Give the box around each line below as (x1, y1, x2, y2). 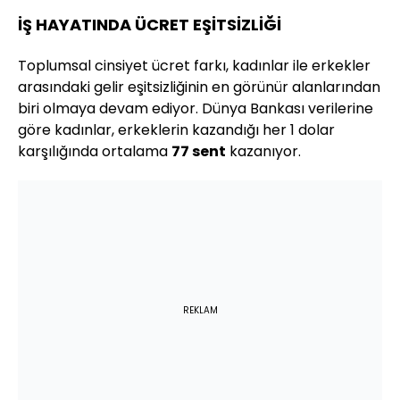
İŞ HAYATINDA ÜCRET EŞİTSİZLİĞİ (18, 13, 281, 37)
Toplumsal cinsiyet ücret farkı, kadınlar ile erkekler (18, 55, 371, 77)
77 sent (171, 141, 226, 162)
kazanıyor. (226, 141, 301, 162)
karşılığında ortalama (18, 141, 171, 162)
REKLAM (182, 304, 218, 318)
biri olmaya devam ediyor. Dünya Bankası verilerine (18, 98, 373, 120)
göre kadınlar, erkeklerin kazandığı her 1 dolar (18, 120, 335, 141)
